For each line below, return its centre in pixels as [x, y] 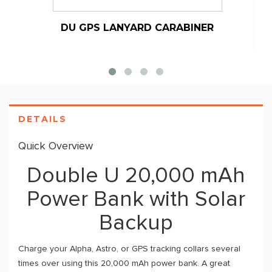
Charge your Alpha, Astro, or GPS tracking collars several [129, 249]
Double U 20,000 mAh [136, 176]
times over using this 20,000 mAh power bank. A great [124, 263]
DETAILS [42, 119]
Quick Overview [56, 146]
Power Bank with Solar [136, 200]
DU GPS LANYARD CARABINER [137, 28]
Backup [136, 223]
